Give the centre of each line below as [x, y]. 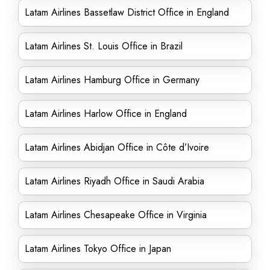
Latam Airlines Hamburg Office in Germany [112, 80]
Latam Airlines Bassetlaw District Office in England [127, 12]
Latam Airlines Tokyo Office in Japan [98, 249]
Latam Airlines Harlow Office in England [106, 114]
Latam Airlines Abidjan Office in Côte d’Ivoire [117, 147]
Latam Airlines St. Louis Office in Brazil [104, 46]
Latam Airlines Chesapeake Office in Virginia [116, 215]
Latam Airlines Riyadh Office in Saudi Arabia [115, 181]
